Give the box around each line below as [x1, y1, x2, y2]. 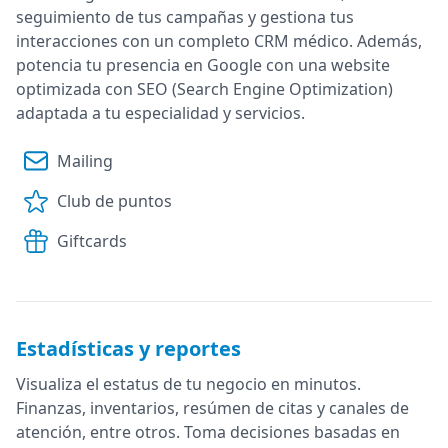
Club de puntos [57, 189, 172, 212]
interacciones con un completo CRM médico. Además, [16, 29, 422, 52]
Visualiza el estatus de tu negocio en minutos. [16, 372, 361, 395]
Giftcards [57, 229, 127, 252]
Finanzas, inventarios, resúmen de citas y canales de [16, 396, 409, 419]
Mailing [57, 149, 113, 172]
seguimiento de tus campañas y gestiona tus [16, 5, 354, 28]
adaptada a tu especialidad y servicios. [16, 101, 305, 124]
